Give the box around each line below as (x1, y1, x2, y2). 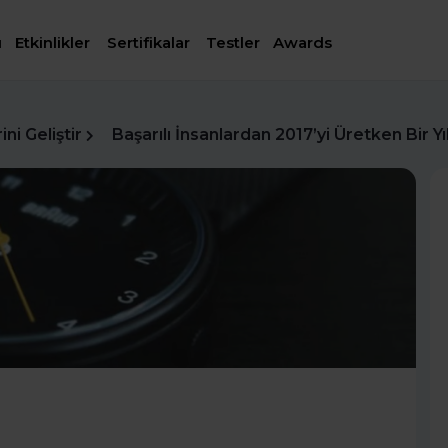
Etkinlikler (15, 33, 91, 53)
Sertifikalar (106, 33, 190, 53)
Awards (273, 33, 333, 53)
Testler (206, 33, 261, 53)
